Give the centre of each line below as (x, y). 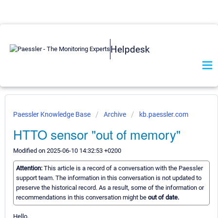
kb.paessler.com (164, 114)
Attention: (30, 168)
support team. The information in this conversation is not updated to (109, 178)
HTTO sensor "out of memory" (97, 134)
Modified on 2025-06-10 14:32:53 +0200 (67, 151)
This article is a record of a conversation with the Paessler (123, 168)
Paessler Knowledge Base (53, 114)
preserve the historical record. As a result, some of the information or (110, 188)
